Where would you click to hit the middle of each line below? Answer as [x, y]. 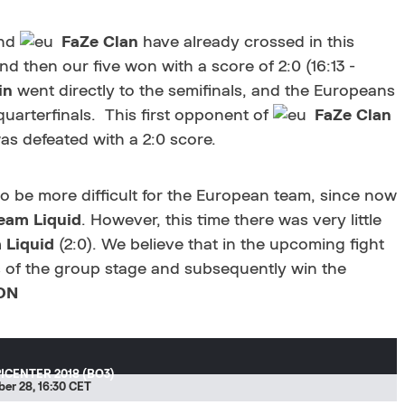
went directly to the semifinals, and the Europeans [204, 91]
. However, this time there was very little [231, 221]
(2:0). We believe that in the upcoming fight [219, 245]
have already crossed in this [246, 42]
